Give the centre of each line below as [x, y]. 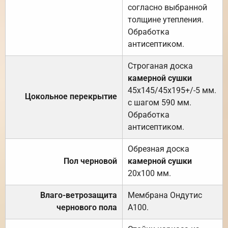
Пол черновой [90, 161]
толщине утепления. [166, 19]
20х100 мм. [149, 173]
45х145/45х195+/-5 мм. [172, 90]
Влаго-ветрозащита [79, 195]
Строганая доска [160, 66]
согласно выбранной [167, 7]
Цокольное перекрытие [71, 96]
